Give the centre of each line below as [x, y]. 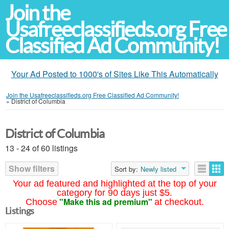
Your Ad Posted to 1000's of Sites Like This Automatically [114, 74]
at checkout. [179, 202]
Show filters [32, 168]
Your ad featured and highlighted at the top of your [114, 184]
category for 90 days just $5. [114, 193]
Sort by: [126, 169]
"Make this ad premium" [106, 202]
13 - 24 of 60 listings [41, 148]
